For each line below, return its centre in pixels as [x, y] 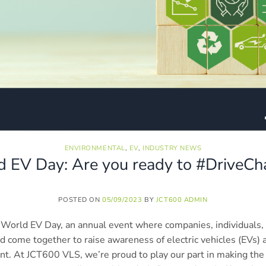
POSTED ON [80, 200]
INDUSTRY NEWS [172, 148]
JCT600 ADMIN [182, 200]
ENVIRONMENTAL [95, 148]
